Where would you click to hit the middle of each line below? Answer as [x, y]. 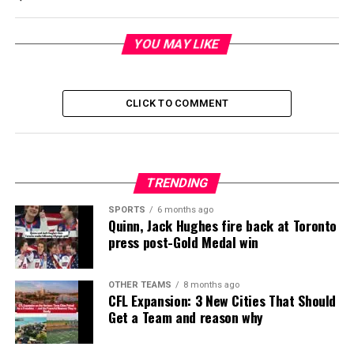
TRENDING [177, 183]
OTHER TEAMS [139, 285]
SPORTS [126, 210]
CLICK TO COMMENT [177, 104]
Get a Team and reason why [186, 317]
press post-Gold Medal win [183, 242]
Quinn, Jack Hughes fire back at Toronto [222, 226]
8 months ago [211, 285]
